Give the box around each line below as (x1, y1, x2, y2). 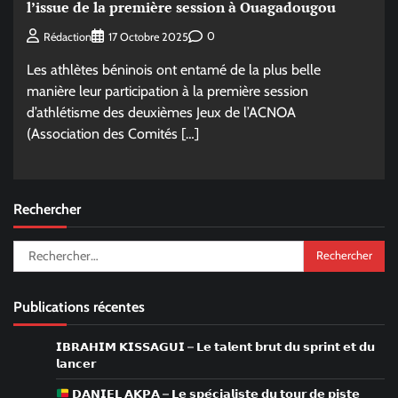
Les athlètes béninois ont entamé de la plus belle (27, 60, 321, 78)
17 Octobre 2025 (108, 29, 188, 44)
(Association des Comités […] (27, 124, 199, 142)
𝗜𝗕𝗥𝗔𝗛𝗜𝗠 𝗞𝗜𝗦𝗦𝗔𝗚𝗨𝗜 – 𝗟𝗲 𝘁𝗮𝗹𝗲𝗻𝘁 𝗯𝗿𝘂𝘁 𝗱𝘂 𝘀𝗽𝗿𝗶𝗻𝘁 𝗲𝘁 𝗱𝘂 (56, 339, 375, 354)
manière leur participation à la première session (27, 82, 308, 99)
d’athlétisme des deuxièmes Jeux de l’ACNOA (27, 103, 296, 121)
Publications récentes (13, 297, 145, 315)
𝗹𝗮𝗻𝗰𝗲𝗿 (56, 356, 96, 370)
